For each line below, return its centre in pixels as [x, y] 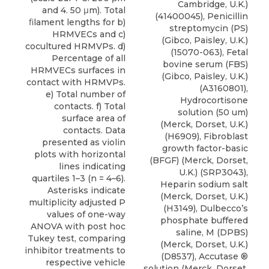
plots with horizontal [80, 155]
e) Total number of [86, 95]
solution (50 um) [213, 112]
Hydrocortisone [214, 100]
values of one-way [86, 215]
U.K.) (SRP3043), [213, 172]
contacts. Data [94, 131]
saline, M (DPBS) [212, 232]
